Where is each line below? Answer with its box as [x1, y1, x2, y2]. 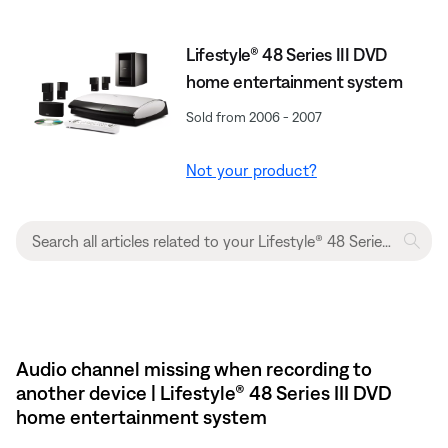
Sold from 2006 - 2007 [186, 108, 323, 125]
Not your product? [186, 160, 317, 179]
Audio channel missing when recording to [16, 356, 372, 380]
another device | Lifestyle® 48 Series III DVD [16, 380, 392, 404]
